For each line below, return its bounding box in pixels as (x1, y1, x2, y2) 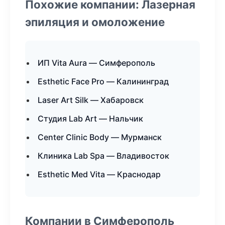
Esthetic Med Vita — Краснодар (38, 169, 161, 179)
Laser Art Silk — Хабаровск (38, 95, 144, 105)
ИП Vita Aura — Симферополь (38, 58, 155, 68)
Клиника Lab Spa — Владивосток (38, 151, 169, 161)
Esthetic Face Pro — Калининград (38, 76, 169, 86)
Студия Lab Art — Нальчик (38, 114, 143, 124)
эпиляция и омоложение (25, 15, 165, 29)
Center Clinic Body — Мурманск (38, 132, 162, 142)
